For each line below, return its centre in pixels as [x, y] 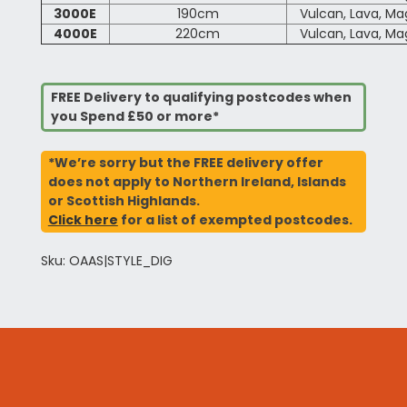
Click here [83, 220]
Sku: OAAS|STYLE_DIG [106, 261]
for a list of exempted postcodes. [235, 220]
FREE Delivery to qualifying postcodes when [201, 98]
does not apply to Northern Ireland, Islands [197, 182]
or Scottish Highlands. [124, 201]
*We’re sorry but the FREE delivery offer [185, 163]
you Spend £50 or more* [134, 117]
